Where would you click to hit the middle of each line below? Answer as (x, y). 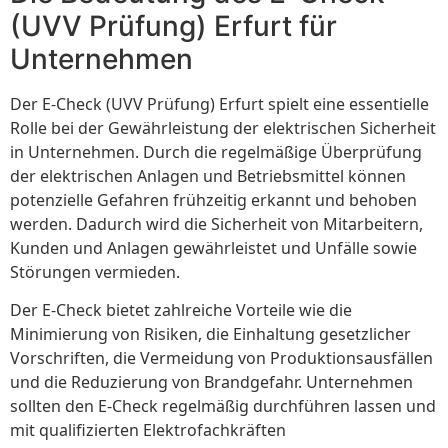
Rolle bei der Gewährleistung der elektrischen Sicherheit (223, 127)
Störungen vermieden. (95, 271)
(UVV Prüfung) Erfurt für (173, 25)
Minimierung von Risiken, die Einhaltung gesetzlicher (210, 334)
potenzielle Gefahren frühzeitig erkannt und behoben (213, 199)
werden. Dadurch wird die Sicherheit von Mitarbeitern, (216, 223)
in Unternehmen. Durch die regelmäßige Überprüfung (216, 151)
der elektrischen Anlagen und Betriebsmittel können (208, 175)
